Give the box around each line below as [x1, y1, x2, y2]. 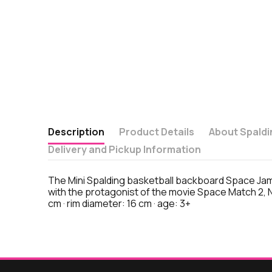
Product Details [119, 124, 195, 138]
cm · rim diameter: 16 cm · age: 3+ [48, 196, 191, 210]
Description [48, 124, 105, 138]
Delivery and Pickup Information [48, 142, 202, 156]
